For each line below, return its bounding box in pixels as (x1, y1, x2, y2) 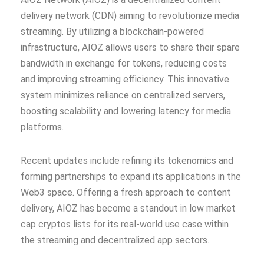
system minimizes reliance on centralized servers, (21, 89, 225, 101)
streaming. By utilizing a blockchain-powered (21, 25, 204, 37)
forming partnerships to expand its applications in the (21, 170, 241, 182)
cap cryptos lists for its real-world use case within (21, 218, 229, 230)
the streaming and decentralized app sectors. (21, 234, 209, 246)
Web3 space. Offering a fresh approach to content (21, 186, 231, 198)
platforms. (21, 121, 64, 133)
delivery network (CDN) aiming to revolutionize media (21, 9, 239, 21)
